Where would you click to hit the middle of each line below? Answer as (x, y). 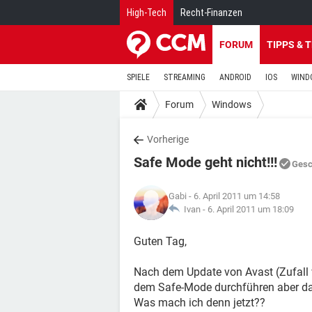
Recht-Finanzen (211, 13)
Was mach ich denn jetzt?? (200, 303)
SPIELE (138, 77)
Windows (232, 104)
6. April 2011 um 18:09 (251, 209)
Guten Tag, (160, 241)
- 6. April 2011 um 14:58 (233, 196)
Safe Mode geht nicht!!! (205, 162)
